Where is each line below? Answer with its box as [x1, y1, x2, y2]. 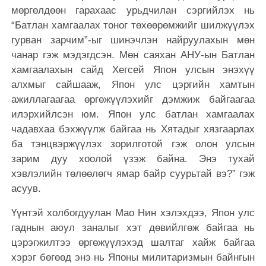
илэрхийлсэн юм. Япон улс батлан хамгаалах [11, 108, 255, 120]
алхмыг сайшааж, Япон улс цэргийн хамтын [11, 78, 255, 90]
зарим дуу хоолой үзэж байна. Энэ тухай [11, 153, 255, 164]
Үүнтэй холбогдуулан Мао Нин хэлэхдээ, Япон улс [11, 207, 255, 218]
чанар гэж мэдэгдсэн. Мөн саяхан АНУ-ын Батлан [11, 49, 255, 61]
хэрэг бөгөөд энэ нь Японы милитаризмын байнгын [11, 251, 255, 263]
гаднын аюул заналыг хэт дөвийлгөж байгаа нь [11, 221, 255, 233]
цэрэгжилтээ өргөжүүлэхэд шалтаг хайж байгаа [11, 236, 255, 248]
